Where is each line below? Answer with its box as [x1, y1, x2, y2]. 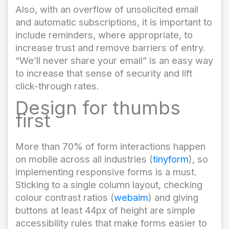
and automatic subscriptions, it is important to [15, 16, 212, 28]
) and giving [148, 191, 198, 203]
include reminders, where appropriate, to [15, 29, 193, 40]
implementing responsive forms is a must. [15, 166, 197, 177]
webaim [114, 191, 148, 203]
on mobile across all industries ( [15, 153, 153, 165]
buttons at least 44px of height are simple [15, 204, 195, 216]
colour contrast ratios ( [15, 191, 114, 203]
